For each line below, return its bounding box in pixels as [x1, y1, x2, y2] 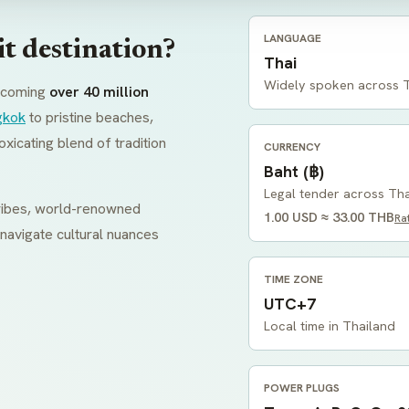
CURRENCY [264, 140, 320, 154]
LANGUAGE [264, 31, 321, 46]
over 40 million [49, 82, 149, 101]
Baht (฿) [264, 161, 324, 182]
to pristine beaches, [26, 108, 153, 127]
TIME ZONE [264, 272, 323, 287]
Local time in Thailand [264, 318, 395, 334]
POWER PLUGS [264, 381, 340, 395]
